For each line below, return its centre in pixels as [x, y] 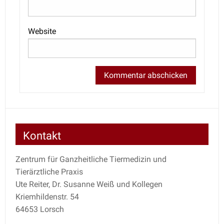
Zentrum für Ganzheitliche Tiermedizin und [91, 159]
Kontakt [42, 135]
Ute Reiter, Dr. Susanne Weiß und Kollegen [89, 184]
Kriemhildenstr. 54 [47, 196]
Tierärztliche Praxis [49, 171]
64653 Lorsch [39, 209]
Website [42, 31]
